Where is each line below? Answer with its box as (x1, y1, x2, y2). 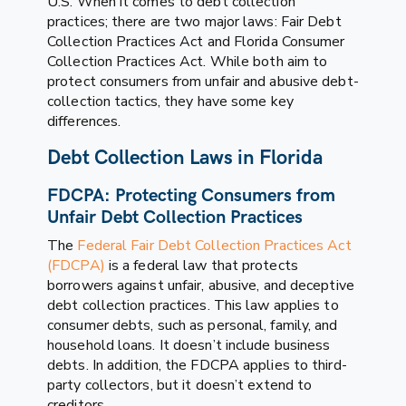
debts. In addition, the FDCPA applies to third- (47, 354, 347, 375)
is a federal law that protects (104, 255, 298, 275)
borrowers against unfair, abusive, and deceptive (47, 275, 354, 295)
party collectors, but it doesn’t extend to (47, 374, 313, 395)
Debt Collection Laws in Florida (47, 145, 323, 170)
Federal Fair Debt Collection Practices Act (77, 235, 352, 256)
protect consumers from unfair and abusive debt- (47, 71, 359, 92)
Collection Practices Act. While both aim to (47, 51, 328, 72)
